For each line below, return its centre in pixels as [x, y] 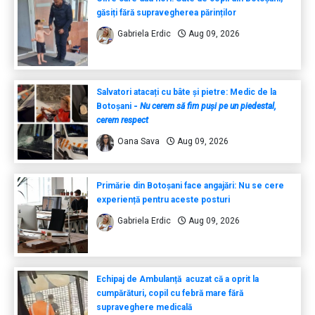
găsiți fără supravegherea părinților [166, 13]
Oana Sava [138, 142]
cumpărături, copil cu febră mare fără [169, 294]
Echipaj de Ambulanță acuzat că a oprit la [177, 279]
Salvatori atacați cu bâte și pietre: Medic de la [186, 92]
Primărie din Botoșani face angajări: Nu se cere [190, 186]
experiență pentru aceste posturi [163, 200]
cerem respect [122, 121]
